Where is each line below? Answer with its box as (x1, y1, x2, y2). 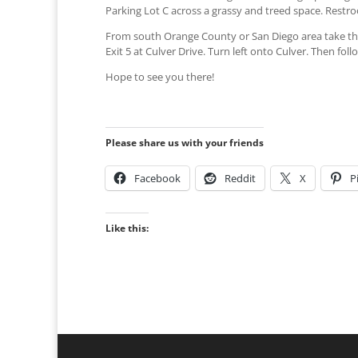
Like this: (105, 221, 149, 236)
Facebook (134, 171, 181, 186)
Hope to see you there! (105, 70, 214, 85)
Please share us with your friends (105, 136, 264, 150)
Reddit (225, 171, 256, 186)
